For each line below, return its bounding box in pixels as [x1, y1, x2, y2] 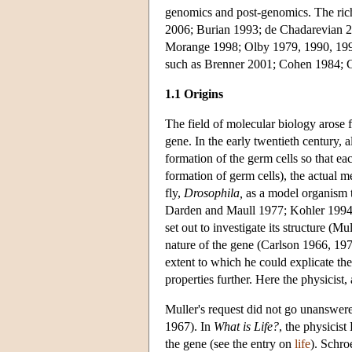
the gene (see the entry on [165, 336, 295, 350]
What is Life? [214, 319, 279, 333]
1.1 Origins [165, 86, 223, 101]
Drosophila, [184, 185, 243, 200]
